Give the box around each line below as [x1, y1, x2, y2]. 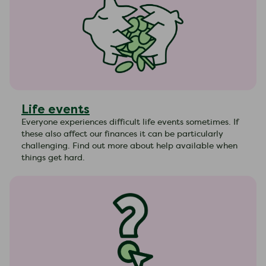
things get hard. [21, 154, 85, 162]
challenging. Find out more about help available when [21, 142, 237, 150]
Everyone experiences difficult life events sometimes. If [21, 118, 239, 126]
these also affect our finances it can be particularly [21, 130, 223, 138]
